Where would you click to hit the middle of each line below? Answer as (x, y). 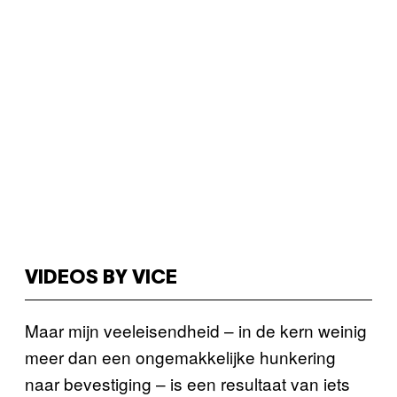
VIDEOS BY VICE (101, 278)
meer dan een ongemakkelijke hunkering (180, 357)
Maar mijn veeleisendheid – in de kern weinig (196, 330)
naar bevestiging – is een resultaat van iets (187, 383)
